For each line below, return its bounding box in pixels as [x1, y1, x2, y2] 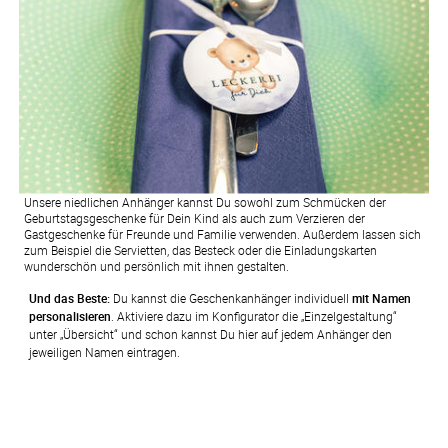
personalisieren [28, 307, 111, 324]
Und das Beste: [28, 289, 110, 306]
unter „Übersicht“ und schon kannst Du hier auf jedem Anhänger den [28, 325, 392, 342]
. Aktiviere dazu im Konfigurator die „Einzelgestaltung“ [110, 307, 397, 324]
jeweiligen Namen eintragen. [28, 343, 180, 360]
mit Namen [351, 289, 411, 306]
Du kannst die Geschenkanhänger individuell [109, 289, 352, 306]
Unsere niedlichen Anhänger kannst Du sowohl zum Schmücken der [23, 193, 386, 210]
